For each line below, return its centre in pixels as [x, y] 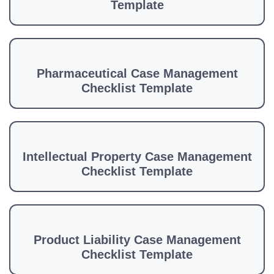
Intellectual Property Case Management [137, 157]
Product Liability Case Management [137, 240]
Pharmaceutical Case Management [137, 73]
